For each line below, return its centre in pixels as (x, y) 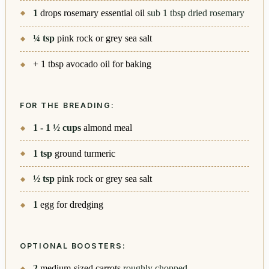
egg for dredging (72, 204)
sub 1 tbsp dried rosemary (196, 13)
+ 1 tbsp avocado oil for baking (92, 64)
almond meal (108, 128)
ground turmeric (85, 153)
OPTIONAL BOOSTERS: (73, 246)
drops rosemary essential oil (93, 13)
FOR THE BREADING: (67, 105)
